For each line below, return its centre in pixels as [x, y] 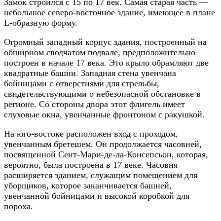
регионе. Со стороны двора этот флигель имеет [94, 104]
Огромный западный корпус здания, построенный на [105, 42]
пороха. [18, 206]
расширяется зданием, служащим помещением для [101, 175]
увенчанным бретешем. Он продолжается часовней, [103, 144]
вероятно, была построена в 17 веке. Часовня [91, 165]
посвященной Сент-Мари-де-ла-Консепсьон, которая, [106, 155]
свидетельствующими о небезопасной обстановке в [102, 94]
